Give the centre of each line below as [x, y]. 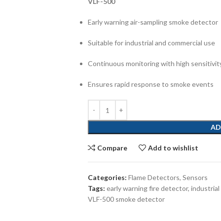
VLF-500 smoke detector [126, 199]
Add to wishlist [173, 148]
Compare [112, 148]
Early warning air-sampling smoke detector [153, 22]
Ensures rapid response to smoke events [150, 84]
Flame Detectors [154, 177]
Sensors [195, 177]
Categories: [107, 177]
